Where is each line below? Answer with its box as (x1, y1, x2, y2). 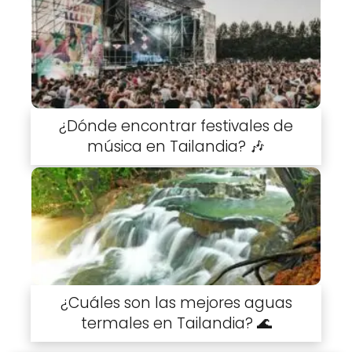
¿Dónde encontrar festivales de (59, 115, 293, 137)
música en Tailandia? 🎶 (87, 135, 265, 157)
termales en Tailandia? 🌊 (80, 313, 272, 335)
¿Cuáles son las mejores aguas (60, 292, 292, 314)
